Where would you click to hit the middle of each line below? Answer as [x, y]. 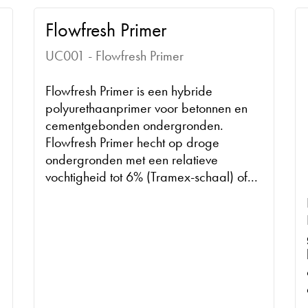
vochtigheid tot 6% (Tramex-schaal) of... [151, 176]
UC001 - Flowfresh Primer [114, 55]
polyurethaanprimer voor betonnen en [146, 108]
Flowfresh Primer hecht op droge [132, 142]
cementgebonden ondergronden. [134, 125]
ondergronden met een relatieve [131, 159]
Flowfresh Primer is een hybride [129, 90]
